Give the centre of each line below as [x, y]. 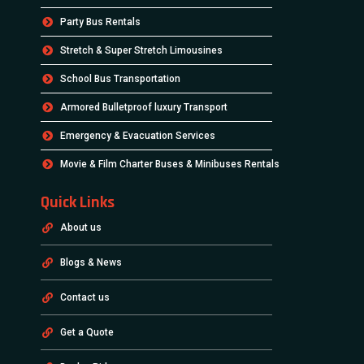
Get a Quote [87, 333]
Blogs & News [91, 263]
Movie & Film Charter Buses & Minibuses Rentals [170, 165]
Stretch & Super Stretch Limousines [142, 51]
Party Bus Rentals [101, 22]
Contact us [85, 298]
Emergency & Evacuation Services [138, 136]
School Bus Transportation [121, 79]
